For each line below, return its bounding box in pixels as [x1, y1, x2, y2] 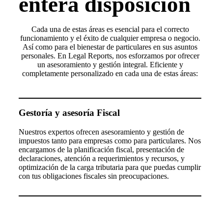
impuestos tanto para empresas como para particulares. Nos [19, 136, 201, 145]
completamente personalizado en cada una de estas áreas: [22, 69, 198, 78]
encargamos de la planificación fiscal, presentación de [19, 145, 184, 154]
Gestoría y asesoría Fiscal [19, 108, 120, 118]
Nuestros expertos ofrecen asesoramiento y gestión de [19, 127, 184, 136]
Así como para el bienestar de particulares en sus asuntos [23, 42, 197, 51]
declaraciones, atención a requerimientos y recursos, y [19, 154, 185, 163]
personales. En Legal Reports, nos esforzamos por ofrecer [21, 51, 199, 60]
